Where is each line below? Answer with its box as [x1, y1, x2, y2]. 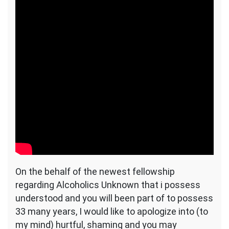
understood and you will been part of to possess [15, 193, 213, 204]
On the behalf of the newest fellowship [15, 166, 175, 177]
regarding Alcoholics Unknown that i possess [15, 179, 200, 191]
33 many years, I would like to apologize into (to [15, 206, 208, 217]
